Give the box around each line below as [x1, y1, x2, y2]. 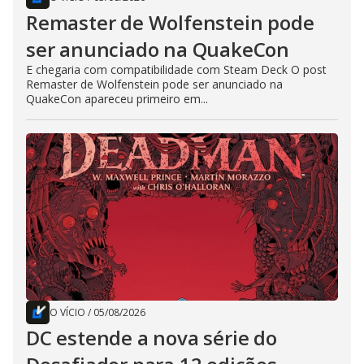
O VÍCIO [50, 305, 85, 320]
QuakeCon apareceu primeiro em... [26, 91, 208, 107]
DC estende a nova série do [26, 324, 277, 352]
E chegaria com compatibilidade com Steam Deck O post [26, 62, 327, 78]
